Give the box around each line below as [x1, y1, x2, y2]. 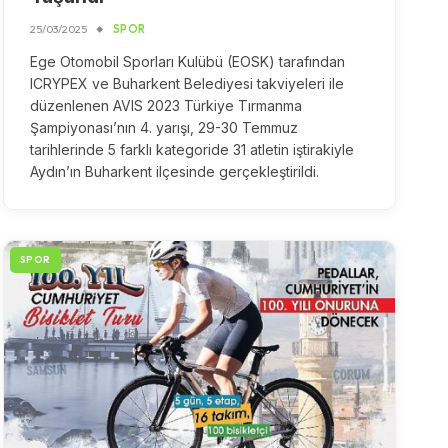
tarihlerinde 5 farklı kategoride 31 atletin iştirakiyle [29, 141, 354, 159]
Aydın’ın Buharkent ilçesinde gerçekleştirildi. [29, 163, 323, 181]
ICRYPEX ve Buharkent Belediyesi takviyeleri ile [29, 75, 344, 93]
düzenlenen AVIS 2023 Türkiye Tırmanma [29, 97, 302, 115]
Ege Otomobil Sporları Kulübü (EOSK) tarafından [29, 53, 345, 71]
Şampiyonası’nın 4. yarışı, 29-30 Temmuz [29, 119, 298, 137]
